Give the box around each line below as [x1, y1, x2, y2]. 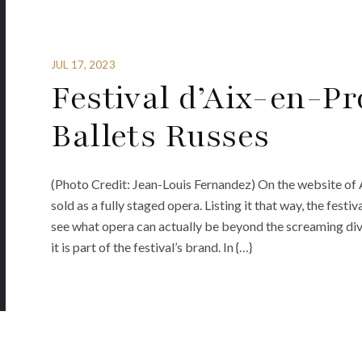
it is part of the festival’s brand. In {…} [51, 238, 253, 255]
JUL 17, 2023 [51, 58, 116, 72]
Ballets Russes [51, 114, 270, 158]
